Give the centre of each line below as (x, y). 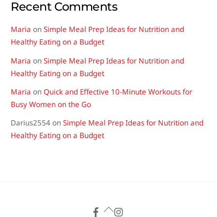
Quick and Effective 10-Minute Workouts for (118, 91)
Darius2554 (31, 122)
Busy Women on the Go (51, 104)
